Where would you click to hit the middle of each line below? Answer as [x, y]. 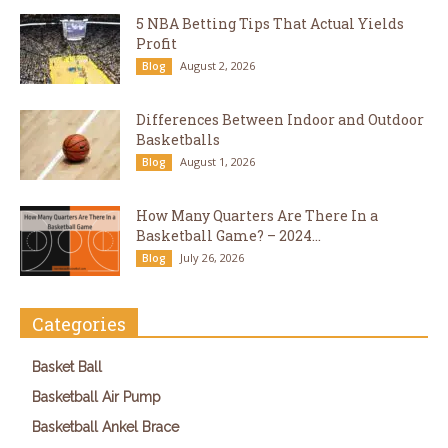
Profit [156, 43]
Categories [79, 323]
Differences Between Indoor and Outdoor [280, 119]
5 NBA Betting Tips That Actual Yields [270, 23]
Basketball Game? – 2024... [228, 235]
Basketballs [178, 139]
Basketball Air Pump [96, 396]
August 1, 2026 [217, 161]
